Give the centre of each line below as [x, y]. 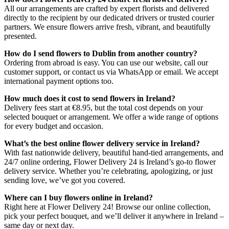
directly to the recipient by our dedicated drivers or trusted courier [109, 18]
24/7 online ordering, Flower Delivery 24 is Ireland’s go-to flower [110, 162]
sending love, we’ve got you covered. [65, 180]
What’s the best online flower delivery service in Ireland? [102, 144]
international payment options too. [59, 81]
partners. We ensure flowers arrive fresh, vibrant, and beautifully [107, 27]
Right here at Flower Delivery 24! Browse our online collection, [107, 207]
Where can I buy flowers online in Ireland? [78, 198]
